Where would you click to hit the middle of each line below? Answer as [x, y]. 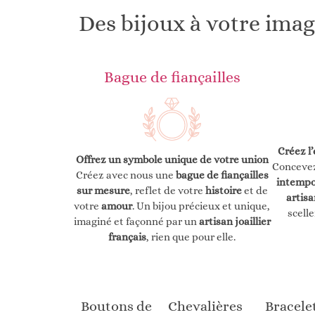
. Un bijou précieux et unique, [201, 206]
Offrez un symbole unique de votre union [172, 159]
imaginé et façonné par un [136, 221]
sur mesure [103, 190]
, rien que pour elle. [191, 237]
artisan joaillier [234, 221]
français [127, 237]
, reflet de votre [167, 190]
